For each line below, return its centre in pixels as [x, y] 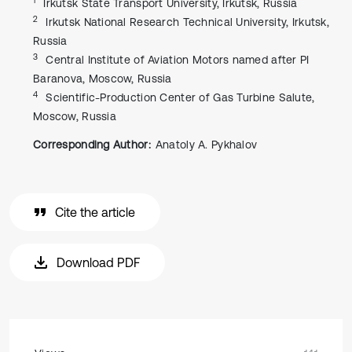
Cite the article [95, 212]
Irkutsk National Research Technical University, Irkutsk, [187, 22]
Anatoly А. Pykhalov [206, 145]
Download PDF [98, 262]
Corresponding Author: [92, 145]
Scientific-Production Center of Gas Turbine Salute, [180, 97]
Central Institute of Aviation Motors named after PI [178, 60]
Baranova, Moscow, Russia [103, 79]
